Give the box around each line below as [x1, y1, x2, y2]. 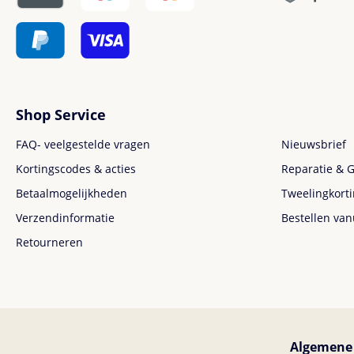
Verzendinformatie [16, 210, 115, 225]
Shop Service [16, 105, 106, 124]
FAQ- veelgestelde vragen [16, 137, 150, 152]
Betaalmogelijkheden [16, 186, 127, 201]
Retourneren [16, 235, 83, 250]
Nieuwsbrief [281, 137, 346, 152]
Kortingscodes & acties [16, 161, 136, 176]
